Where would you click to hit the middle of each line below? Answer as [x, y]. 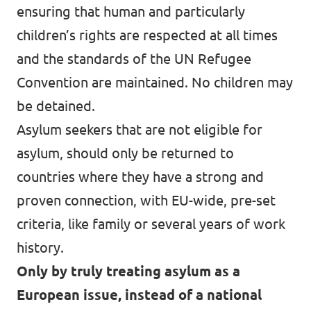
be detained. [58, 106]
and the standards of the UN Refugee [134, 59]
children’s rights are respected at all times [147, 35]
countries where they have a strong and [140, 177]
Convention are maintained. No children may [155, 82]
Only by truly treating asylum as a [128, 271]
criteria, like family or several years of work [151, 224]
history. [40, 247]
